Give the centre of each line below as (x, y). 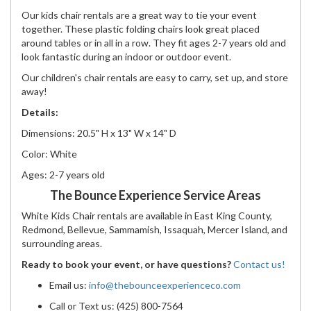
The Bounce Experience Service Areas (155, 195)
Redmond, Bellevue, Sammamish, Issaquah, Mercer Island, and (154, 230)
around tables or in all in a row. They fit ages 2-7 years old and (154, 43)
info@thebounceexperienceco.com (165, 285)
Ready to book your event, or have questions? (126, 264)
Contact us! (259, 264)
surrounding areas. (62, 244)
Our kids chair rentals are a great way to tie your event (139, 15)
